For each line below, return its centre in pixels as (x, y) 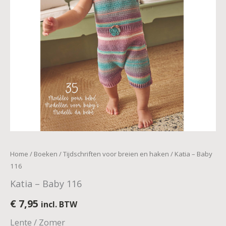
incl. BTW (59, 204)
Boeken (46, 154)
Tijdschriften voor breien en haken (116, 154)
